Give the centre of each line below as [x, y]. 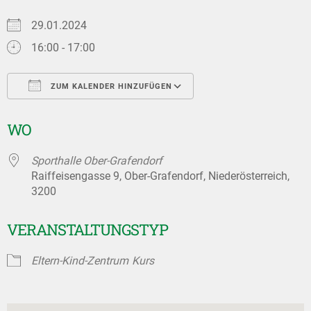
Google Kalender [255, 112]
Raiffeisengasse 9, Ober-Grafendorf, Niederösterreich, [160, 176]
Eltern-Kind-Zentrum [80, 260]
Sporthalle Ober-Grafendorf [97, 160]
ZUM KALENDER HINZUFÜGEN [110, 86]
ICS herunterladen [75, 112]
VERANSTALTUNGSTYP [87, 229]
